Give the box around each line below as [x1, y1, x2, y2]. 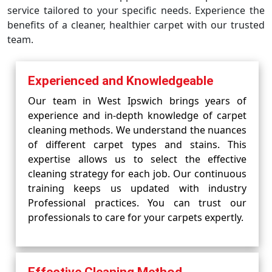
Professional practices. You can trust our [28, 196, 246, 209]
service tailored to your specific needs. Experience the [7, 4, 265, 17]
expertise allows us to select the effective [28, 152, 246, 166]
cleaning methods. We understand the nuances [28, 123, 246, 137]
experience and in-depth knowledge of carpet [28, 109, 246, 122]
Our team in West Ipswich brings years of [28, 94, 246, 107]
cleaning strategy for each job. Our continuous [28, 167, 246, 180]
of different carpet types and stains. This [28, 138, 246, 151]
